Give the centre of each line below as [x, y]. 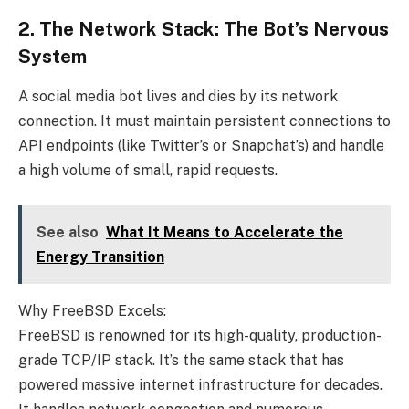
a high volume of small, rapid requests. [148, 171]
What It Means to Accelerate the [224, 232]
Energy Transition [100, 257]
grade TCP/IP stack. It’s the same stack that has [181, 360]
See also [67, 232]
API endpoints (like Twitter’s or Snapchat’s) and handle [201, 146]
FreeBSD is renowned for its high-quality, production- [200, 335]
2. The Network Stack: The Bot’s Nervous [204, 29]
